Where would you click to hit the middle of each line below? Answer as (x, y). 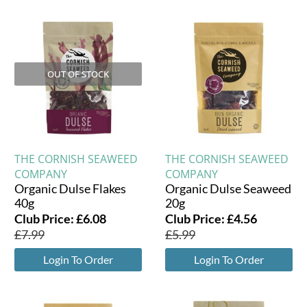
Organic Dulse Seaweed (228, 188)
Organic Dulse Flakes (70, 188)
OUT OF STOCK (78, 74)
